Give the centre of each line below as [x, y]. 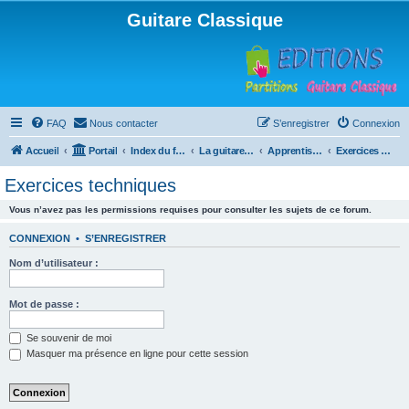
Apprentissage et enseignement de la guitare [317, 151]
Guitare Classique [204, 20]
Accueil [42, 151]
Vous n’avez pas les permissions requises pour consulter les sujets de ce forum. [190, 210]
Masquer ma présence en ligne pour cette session [136, 354]
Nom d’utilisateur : [54, 262]
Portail [103, 151]
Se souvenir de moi [68, 337]
